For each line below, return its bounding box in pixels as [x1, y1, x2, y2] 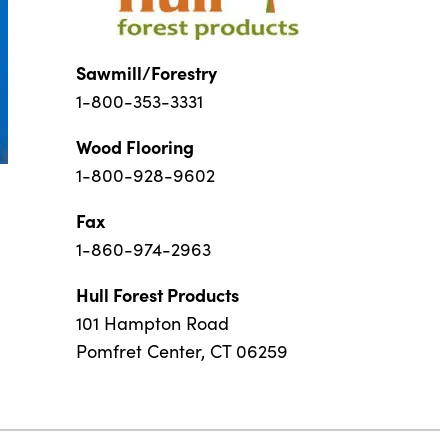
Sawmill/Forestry [76, 60, 217, 86]
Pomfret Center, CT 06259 [76, 339, 288, 364]
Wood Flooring [76, 134, 194, 160]
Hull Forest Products [76, 282, 239, 308]
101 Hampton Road [76, 311, 229, 336]
